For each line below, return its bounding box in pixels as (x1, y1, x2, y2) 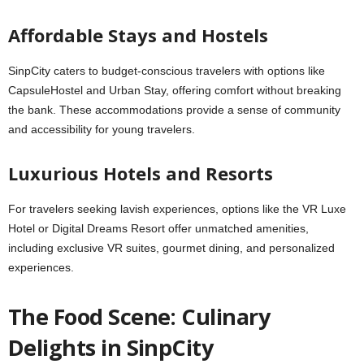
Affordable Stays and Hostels (8, 23, 268, 47)
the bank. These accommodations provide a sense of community (8, 103, 340, 116)
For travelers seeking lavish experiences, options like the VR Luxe (8, 202, 346, 215)
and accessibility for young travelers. (8, 123, 195, 136)
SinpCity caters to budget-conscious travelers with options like (8, 64, 325, 77)
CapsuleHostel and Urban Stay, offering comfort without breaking (8, 84, 341, 97)
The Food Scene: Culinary (8, 301, 271, 331)
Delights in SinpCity (8, 332, 214, 362)
